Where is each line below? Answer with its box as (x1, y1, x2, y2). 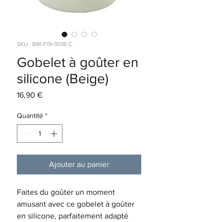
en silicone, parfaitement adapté (17, 211, 128, 220)
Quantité (17, 111, 43, 119)
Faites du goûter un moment (17, 187, 115, 196)
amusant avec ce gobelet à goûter (17, 199, 134, 208)
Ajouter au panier (49, 160, 109, 168)
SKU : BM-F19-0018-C (17, 40, 72, 48)
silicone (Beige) (17, 70, 109, 86)
